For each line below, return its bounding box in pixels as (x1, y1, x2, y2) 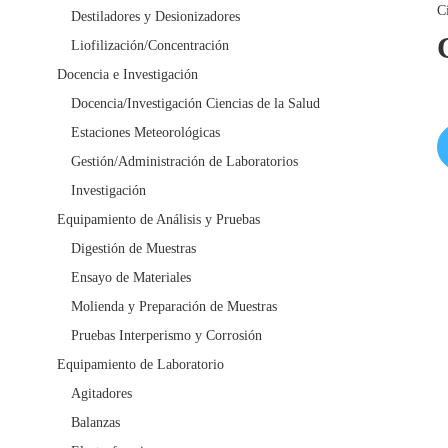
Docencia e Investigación (57, 67, 198, 83)
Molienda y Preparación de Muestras (71, 299, 277, 315)
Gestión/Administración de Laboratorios (71, 154, 298, 170)
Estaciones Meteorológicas (71, 125, 220, 141)
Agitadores (71, 386, 132, 402)
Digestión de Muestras (71, 241, 196, 257)
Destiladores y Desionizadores (71, 9, 240, 25)
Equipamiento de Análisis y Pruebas (57, 212, 260, 228)
